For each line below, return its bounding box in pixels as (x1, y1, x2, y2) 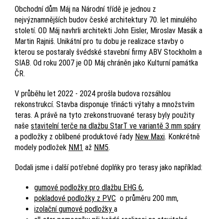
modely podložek (15, 142, 68, 152)
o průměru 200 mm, (116, 193, 178, 203)
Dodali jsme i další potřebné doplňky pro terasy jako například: (15, 162, 202, 172)
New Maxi (135, 131, 165, 141)
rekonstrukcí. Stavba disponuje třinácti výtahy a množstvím (15, 99, 195, 109)
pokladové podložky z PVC (34, 193, 116, 203)
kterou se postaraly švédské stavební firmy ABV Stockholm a (15, 47, 202, 57)
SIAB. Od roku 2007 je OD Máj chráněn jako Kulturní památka (15, 58, 198, 67)
